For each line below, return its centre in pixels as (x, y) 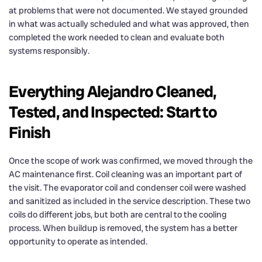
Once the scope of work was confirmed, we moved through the (131, 161)
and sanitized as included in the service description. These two (130, 201)
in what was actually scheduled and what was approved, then (129, 24)
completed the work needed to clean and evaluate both (117, 37)
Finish (30, 132)
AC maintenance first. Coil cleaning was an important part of (125, 174)
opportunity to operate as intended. (78, 241)
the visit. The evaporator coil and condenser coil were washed (127, 187)
